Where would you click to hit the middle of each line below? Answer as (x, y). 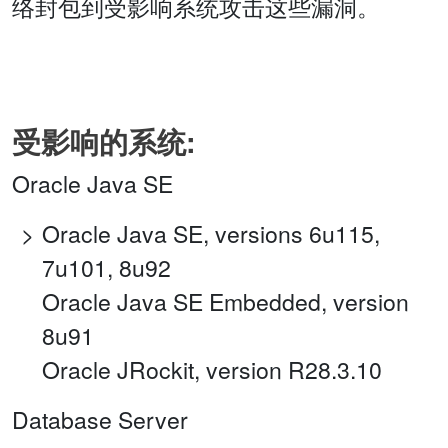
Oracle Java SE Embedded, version (225, 302)
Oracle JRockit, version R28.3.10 (212, 370)
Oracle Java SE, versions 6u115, (211, 234)
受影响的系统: (104, 142)
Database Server (100, 420)
